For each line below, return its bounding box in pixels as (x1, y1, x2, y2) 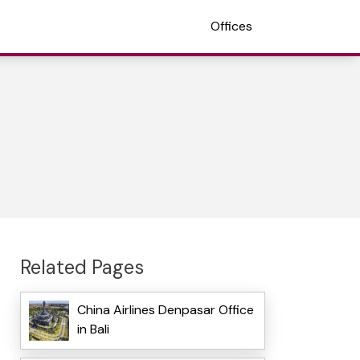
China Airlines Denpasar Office (76, 301, 254, 319)
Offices (211, 18, 252, 35)
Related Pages (19, 254, 144, 280)
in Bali (76, 321, 109, 338)
